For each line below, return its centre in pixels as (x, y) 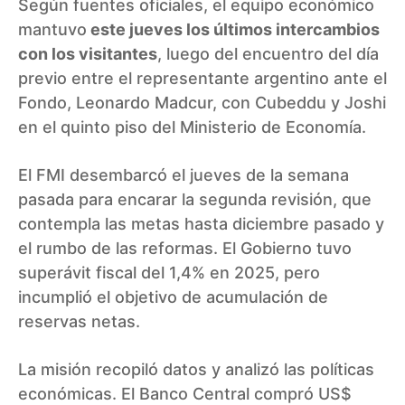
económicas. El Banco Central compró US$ (185, 393)
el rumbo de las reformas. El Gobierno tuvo (185, 248)
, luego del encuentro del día (268, 53)
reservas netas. (79, 321)
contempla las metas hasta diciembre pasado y (201, 223)
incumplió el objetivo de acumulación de (173, 297)
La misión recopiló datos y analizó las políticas (196, 369)
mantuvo (52, 29)
